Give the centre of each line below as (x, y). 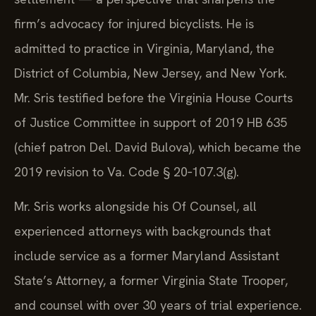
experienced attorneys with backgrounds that (142, 231)
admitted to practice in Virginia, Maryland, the (144, 48)
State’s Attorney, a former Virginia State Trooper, (151, 280)
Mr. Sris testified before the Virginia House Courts (153, 97)
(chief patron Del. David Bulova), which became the (158, 147)
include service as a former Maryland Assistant (147, 255)
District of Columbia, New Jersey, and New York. (151, 73)
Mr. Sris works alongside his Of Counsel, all (135, 206)
